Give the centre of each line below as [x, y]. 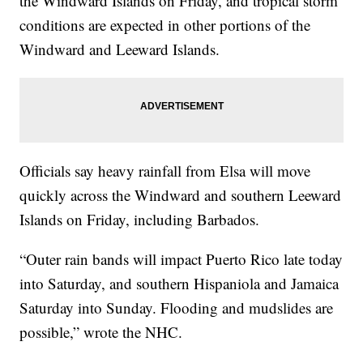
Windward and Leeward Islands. [120, 49]
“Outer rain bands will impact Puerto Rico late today [181, 258]
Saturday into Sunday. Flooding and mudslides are [177, 307]
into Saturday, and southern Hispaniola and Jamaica [179, 283]
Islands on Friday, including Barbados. [140, 219]
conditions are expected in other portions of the [165, 24]
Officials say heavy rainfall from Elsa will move [165, 170]
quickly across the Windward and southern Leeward [181, 194]
